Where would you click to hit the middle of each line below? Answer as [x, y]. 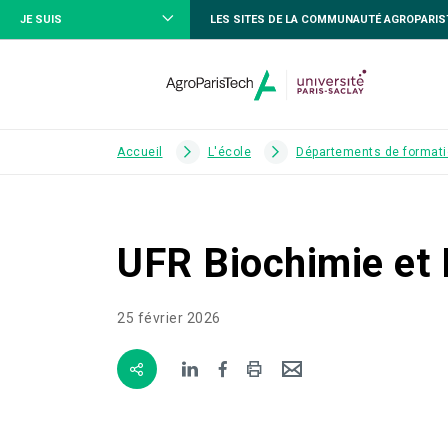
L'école [229, 152]
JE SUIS [41, 19]
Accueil [140, 152]
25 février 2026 [169, 318]
